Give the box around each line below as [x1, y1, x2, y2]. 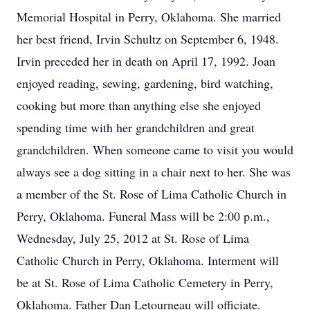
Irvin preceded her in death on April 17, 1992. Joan [17, 53, 275, 69]
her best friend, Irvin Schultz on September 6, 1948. [17, 30, 279, 47]
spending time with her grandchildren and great [17, 119, 255, 136]
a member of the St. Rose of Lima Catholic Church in [17, 185, 286, 202]
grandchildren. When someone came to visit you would [17, 141, 293, 158]
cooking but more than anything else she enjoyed [17, 97, 261, 113]
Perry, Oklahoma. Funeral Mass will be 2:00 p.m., [17, 208, 270, 224]
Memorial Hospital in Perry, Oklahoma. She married [17, 8, 281, 25]
